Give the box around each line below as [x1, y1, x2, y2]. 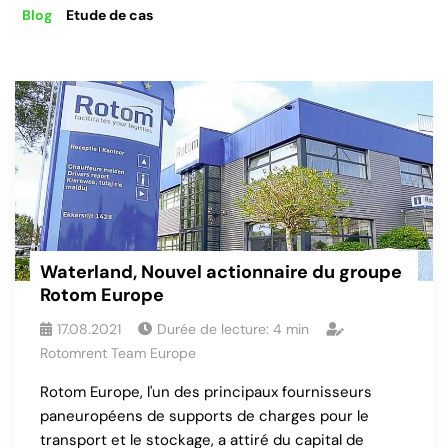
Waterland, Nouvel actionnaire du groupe [40, 260, 402, 284]
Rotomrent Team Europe [40, 344, 196, 362]
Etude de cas [66, 6, 153, 24]
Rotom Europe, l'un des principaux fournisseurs [40, 382, 372, 402]
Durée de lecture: [157, 320, 273, 338]
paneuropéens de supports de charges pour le [40, 406, 369, 426]
